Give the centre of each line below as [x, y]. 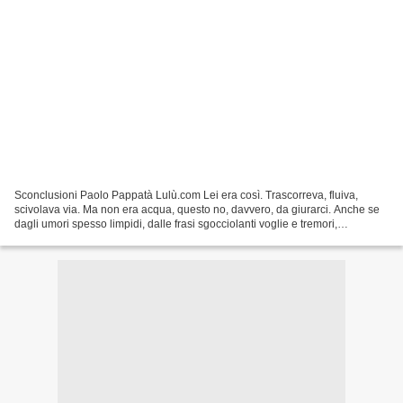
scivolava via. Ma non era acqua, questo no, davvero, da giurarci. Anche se [197, 209]
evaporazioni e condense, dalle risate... [110, 238]
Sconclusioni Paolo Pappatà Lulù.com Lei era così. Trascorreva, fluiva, [186, 195]
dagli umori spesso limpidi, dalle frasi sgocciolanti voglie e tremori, [176, 224]
